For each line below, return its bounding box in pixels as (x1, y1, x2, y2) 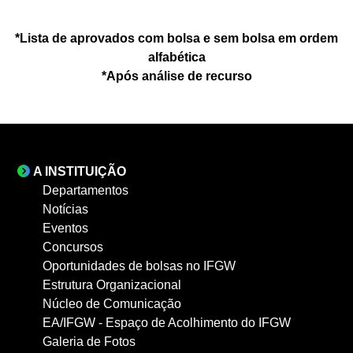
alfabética (147, 50, 206, 64)
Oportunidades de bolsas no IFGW (43, 259, 236, 273)
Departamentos (43, 184, 128, 197)
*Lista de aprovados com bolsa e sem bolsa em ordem (15, 32, 338, 45)
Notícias (43, 203, 88, 216)
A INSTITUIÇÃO (33, 165, 126, 178)
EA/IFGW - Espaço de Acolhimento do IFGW (43, 316, 291, 329)
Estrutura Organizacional (43, 278, 181, 292)
